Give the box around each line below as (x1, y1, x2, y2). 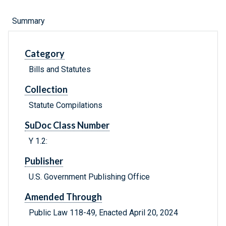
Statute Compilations (29, 100, 102, 110)
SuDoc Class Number (25, 120, 109, 131)
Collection (25, 84, 68, 95)
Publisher (25, 155, 63, 167)
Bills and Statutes (29, 65, 91, 75)
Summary (12, 16, 45, 26)
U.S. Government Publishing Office (29, 172, 150, 182)
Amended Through (25, 191, 102, 203)
